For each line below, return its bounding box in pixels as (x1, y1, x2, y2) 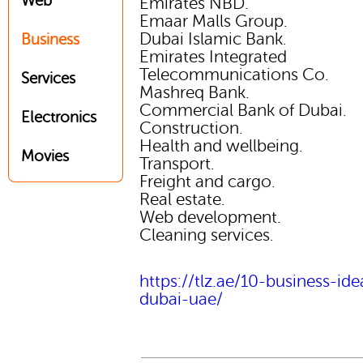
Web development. (139, 207, 282, 227)
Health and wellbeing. (139, 136, 304, 156)
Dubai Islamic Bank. (139, 29, 288, 49)
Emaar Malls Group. (139, 11, 288, 31)
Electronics (20, 109, 96, 126)
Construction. (139, 118, 244, 138)
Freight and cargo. (139, 172, 276, 191)
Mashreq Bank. (139, 83, 250, 102)
